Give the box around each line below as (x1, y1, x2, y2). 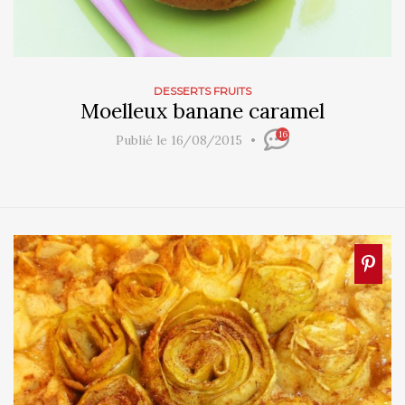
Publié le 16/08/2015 (116, 132, 246, 149)
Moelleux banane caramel (80, 97, 325, 124)
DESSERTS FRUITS (154, 83, 251, 98)
